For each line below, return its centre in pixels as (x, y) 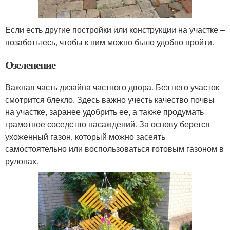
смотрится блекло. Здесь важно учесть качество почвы (110, 100)
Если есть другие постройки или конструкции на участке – (115, 30)
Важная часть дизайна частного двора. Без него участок (112, 87)
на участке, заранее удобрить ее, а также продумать (104, 112)
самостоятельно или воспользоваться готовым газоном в (114, 149)
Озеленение (30, 65)
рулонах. (22, 161)
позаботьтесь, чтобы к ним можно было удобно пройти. (110, 42)
